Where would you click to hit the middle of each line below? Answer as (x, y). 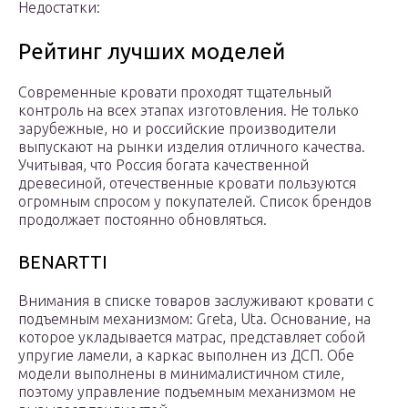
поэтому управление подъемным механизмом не (187, 392)
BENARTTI (63, 262)
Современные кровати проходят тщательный (175, 92)
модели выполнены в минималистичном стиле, (181, 374)
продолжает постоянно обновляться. (143, 220)
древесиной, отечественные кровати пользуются (187, 184)
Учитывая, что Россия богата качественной (163, 165)
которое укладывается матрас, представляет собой (192, 337)
